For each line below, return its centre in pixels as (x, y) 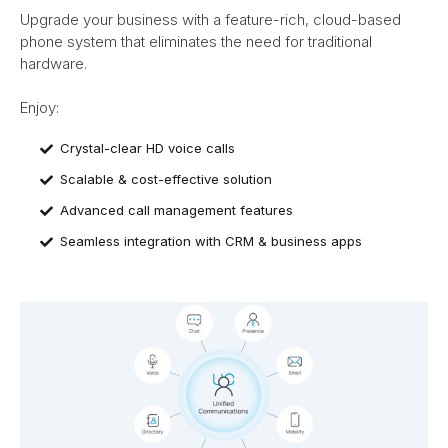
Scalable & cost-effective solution (166, 179)
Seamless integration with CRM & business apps (211, 241)
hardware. (53, 63)
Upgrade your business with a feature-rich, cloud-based (210, 19)
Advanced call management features (176, 210)
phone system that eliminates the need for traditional (196, 41)
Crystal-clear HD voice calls (147, 148)
